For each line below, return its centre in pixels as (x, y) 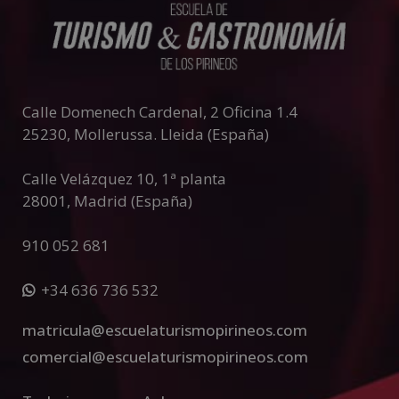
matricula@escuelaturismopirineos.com (165, 330)
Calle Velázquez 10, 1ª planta (124, 179)
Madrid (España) (133, 201)
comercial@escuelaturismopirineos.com (165, 357)
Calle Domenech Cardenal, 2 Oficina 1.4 (160, 112)
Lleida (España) (215, 134)
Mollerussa (114, 134)
